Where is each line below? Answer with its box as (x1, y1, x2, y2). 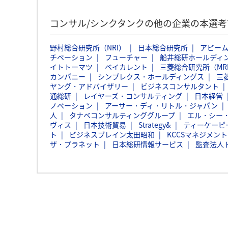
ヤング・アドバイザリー (50, 81, 128, 91)
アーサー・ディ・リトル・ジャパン (105, 100, 218, 110)
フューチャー (105, 52, 148, 62)
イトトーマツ (50, 62, 93, 72)
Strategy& (138, 120, 171, 130)
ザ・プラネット (50, 139, 100, 149)
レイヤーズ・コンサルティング (83, 91, 182, 101)
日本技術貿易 (83, 120, 126, 130)
